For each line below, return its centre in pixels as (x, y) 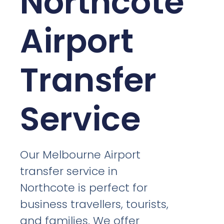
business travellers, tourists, (94, 204)
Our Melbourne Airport (80, 154)
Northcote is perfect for (84, 187)
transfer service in (69, 171)
